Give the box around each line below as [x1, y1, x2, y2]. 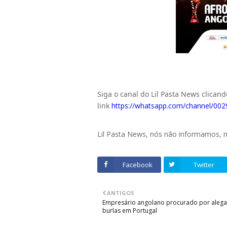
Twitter [193, 160, 214, 170]
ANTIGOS [107, 189, 134, 197]
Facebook [122, 160, 153, 170]
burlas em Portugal [102, 206, 157, 215]
